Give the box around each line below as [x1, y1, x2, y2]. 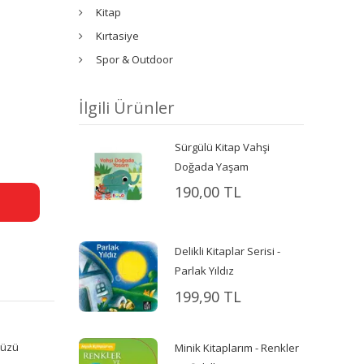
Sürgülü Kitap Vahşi [175, 139, 271, 154]
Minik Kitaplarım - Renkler [175, 340, 300, 355]
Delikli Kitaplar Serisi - [175, 244, 281, 259]
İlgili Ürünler [79, 96, 175, 119]
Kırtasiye [96, 28, 140, 43]
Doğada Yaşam [175, 158, 249, 174]
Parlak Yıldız [175, 263, 235, 279]
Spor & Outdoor [96, 51, 174, 67]
